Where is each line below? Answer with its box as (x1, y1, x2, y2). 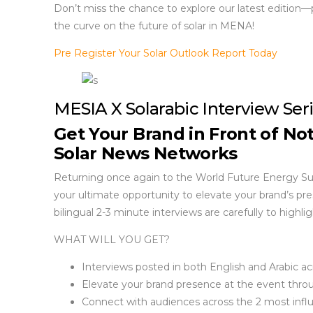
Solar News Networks (54, 143, 238, 163)
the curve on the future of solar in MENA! (54, 19, 254, 32)
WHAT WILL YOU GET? (54, 233, 170, 246)
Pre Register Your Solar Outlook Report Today (54, 46, 277, 59)
